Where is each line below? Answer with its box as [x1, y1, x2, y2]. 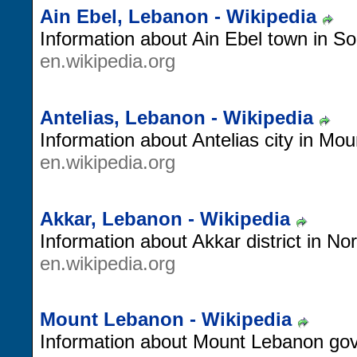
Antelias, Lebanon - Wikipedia [40, 106, 313, 128]
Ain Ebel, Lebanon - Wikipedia [40, 6, 316, 28]
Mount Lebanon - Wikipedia [40, 308, 292, 331]
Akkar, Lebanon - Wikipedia [40, 207, 290, 229]
